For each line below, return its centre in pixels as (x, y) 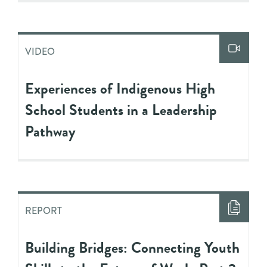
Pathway (50, 131)
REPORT (44, 210)
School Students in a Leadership (121, 110)
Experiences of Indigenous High (120, 88)
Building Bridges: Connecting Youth (132, 247)
